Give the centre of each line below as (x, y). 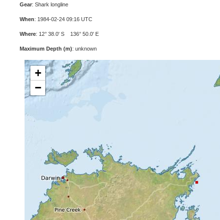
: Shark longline (50, 4)
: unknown (84, 49)
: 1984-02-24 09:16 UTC (63, 19)
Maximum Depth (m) (46, 49)
